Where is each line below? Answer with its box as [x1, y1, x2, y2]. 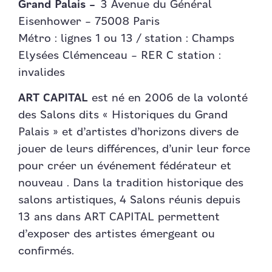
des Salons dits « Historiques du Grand [18, 109, 228, 121]
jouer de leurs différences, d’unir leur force [18, 143, 250, 155]
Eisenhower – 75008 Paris [18, 16, 160, 28]
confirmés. [18, 245, 74, 257]
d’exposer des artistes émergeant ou [18, 228, 215, 240]
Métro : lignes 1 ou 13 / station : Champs [18, 33, 234, 45]
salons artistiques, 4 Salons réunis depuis [18, 194, 240, 206]
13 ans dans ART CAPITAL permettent [18, 211, 220, 223]
